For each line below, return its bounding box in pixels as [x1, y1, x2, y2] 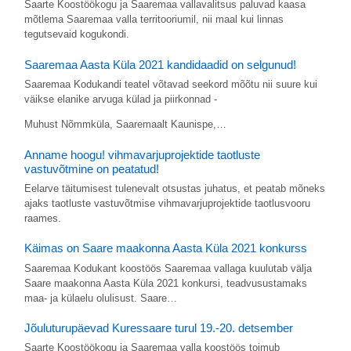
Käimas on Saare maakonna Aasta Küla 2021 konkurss [24, 241, 307, 255]
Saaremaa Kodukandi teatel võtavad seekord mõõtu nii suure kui [24, 78, 317, 91]
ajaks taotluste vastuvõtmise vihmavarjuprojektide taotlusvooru [24, 197, 310, 209]
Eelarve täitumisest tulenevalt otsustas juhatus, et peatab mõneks [24, 182, 325, 194]
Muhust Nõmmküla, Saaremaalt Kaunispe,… [24, 118, 226, 131]
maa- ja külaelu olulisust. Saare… [24, 291, 177, 304]
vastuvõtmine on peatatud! [24, 161, 159, 175]
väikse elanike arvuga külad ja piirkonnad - [24, 93, 217, 106]
